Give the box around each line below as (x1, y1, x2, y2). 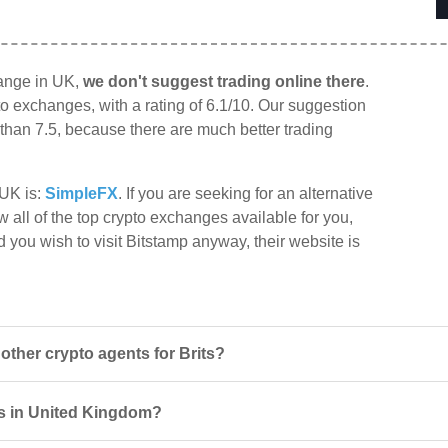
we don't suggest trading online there (83, 73, 365, 91)
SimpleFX (45, 185, 118, 203)
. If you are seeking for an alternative (118, 185, 373, 203)
